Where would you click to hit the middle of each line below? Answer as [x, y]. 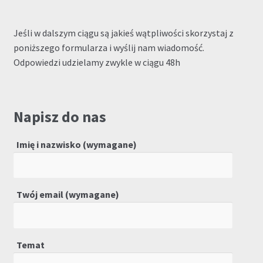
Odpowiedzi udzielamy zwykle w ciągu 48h [97, 63]
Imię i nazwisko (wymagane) [76, 144]
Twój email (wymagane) [68, 195]
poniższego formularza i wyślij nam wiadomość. [109, 48]
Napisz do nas [60, 117]
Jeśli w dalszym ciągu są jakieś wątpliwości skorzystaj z [123, 33]
